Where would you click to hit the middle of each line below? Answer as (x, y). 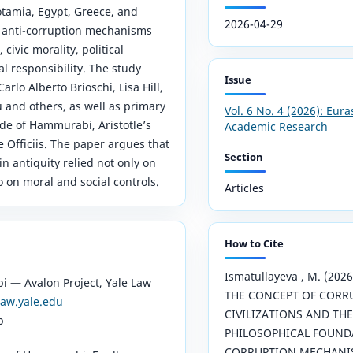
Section (244, 156)
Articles (244, 188)
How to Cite (254, 243)
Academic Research (276, 126)
